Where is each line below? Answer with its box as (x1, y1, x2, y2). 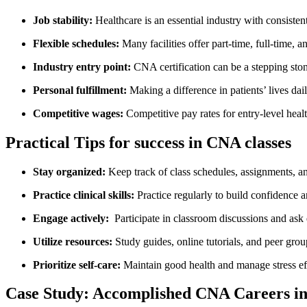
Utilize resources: (33, 235, 112, 247)
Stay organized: (33, 165, 106, 177)
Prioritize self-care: (33, 258, 121, 271)
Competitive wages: (33, 107, 123, 119)
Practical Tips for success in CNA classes (5, 133, 291, 151)
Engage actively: (33, 212, 109, 224)
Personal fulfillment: (33, 84, 127, 96)
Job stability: (33, 14, 93, 26)
